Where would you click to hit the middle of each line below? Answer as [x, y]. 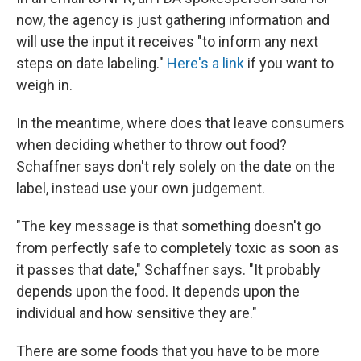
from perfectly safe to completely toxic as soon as [178, 248]
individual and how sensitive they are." [137, 313]
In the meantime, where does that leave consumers [180, 123]
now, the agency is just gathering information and [173, 20]
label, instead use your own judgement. [141, 188]
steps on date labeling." [90, 63]
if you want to [290, 63]
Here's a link [205, 63]
